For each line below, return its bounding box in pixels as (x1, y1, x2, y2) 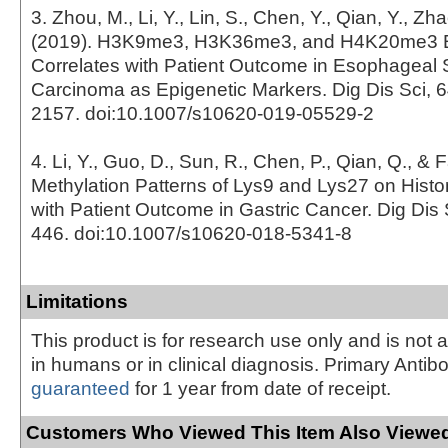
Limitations (26, 290, 128, 312)
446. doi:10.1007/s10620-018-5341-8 (31, 222, 352, 244)
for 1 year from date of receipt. (130, 377, 391, 399)
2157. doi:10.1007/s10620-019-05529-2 (31, 102, 374, 124)
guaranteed (31, 377, 130, 399)
